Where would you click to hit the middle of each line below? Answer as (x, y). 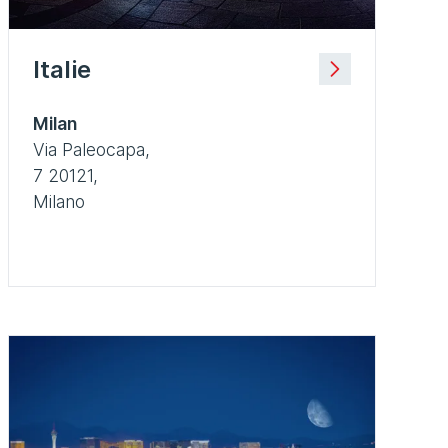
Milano (59, 201)
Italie (62, 69)
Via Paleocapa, (91, 149)
